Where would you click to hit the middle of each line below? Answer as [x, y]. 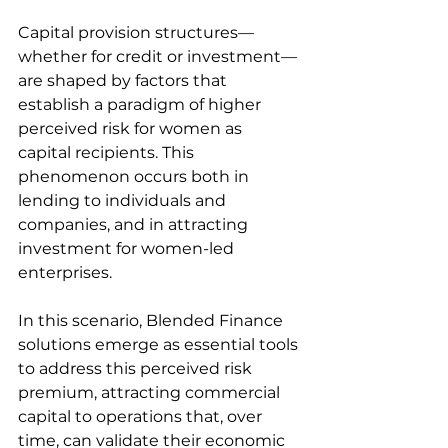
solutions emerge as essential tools [160, 344]
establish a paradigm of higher [141, 104]
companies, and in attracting [135, 224]
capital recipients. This [108, 152]
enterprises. [65, 272]
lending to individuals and [124, 200]
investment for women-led [128, 248]
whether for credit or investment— [157, 56]
